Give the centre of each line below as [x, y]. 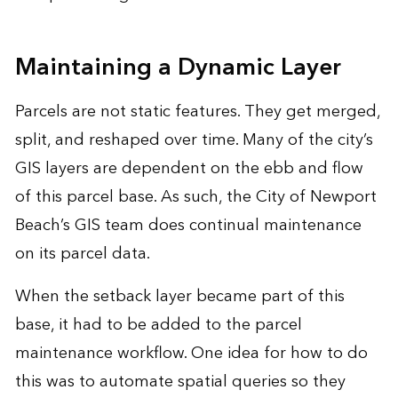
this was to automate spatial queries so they [180, 381]
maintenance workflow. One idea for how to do [191, 353]
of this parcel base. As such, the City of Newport [195, 196]
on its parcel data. [82, 253]
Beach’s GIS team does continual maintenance [188, 225]
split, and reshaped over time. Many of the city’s [194, 139]
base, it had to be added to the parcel [158, 324]
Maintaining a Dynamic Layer [178, 67]
